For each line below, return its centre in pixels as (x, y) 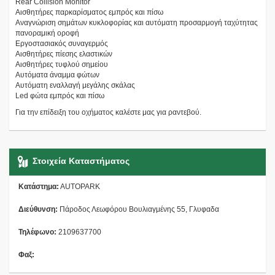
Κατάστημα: (39, 186)
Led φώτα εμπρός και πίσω (60, 95)
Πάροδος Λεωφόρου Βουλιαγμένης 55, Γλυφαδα (139, 209)
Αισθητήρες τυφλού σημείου (62, 64)
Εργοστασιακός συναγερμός (62, 43)
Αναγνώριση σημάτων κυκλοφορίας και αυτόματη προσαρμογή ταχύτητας (137, 22)
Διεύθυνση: (38, 209)
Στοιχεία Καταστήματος (80, 161)
